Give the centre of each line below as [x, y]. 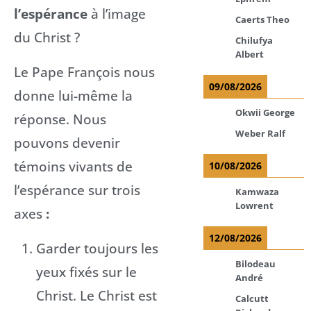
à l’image [118, 13]
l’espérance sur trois [77, 190]
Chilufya [254, 40]
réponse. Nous [60, 119]
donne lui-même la [73, 95]
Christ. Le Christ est [96, 295]
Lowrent [255, 205]
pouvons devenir [67, 142]
